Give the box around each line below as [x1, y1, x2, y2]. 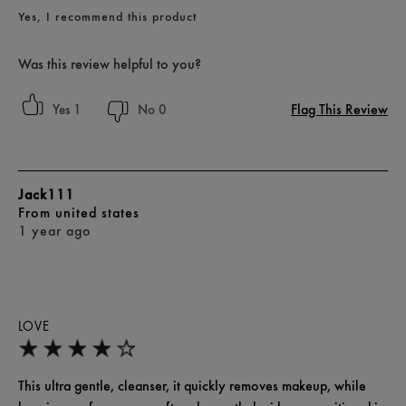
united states [55, 204, 140, 222]
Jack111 [18, 186, 74, 204]
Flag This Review [291, 101, 388, 119]
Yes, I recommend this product [18, 9, 197, 24]
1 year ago [18, 222, 92, 240]
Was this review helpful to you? [18, 55, 201, 73]
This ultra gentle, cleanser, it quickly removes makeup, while [18, 377, 366, 395]
